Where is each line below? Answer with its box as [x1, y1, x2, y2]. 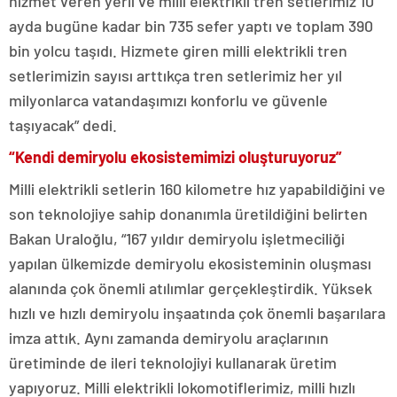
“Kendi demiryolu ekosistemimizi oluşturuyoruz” [9, 146, 342, 167]
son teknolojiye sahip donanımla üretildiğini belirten [9, 203, 368, 223]
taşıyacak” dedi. [9, 114, 117, 135]
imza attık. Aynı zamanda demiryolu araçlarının [9, 327, 329, 347]
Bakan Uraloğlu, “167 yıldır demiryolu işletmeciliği [9, 228, 345, 248]
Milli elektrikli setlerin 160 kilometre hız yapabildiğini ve [9, 178, 385, 198]
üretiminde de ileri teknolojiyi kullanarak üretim [9, 352, 337, 372]
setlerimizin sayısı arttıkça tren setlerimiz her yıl [9, 65, 342, 85]
